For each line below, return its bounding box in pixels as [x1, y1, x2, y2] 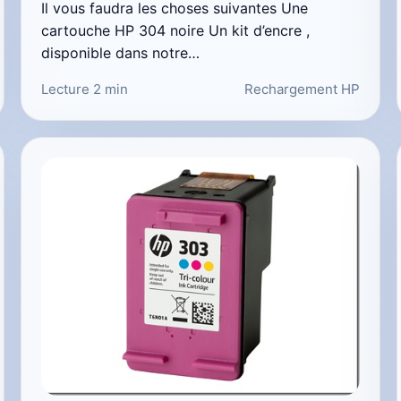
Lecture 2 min [41, 80, 129, 98]
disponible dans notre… [41, 43, 200, 62]
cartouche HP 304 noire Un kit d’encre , [41, 21, 311, 39]
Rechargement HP [243, 80, 360, 98]
